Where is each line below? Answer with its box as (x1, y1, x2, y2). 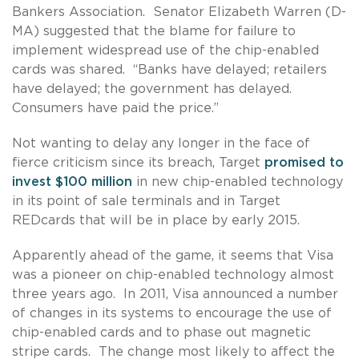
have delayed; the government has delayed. (12, 82, 292, 95)
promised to (264, 155, 344, 169)
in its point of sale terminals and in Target (12, 194, 280, 208)
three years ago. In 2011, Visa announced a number (12, 287, 338, 301)
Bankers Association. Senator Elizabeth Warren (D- (12, 5, 346, 18)
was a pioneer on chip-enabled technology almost (12, 268, 334, 281)
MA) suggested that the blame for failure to (12, 24, 296, 38)
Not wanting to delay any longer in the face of (12, 136, 310, 150)
